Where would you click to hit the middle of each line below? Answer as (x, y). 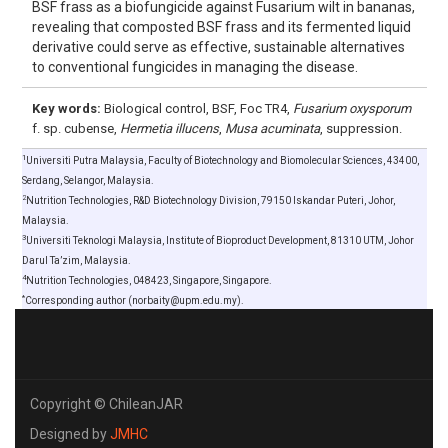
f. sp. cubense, (75, 128)
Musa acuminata (272, 128)
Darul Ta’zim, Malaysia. (76, 260)
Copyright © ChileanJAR (106, 404)
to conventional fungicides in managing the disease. (194, 67)
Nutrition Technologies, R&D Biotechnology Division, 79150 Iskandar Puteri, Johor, (210, 200)
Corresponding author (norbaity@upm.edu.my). (134, 300)
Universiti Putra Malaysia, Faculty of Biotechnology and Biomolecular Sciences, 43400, (222, 160)
